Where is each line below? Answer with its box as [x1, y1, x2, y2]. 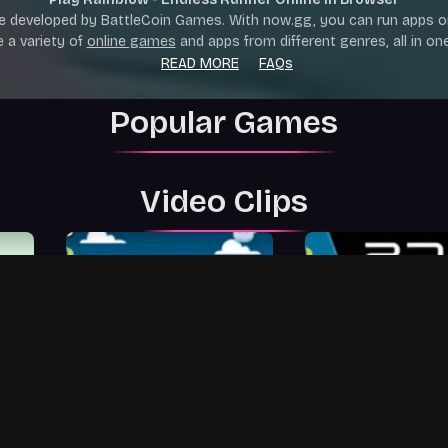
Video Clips [140, 182, 308, 221]
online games [86, 33, 176, 50]
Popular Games [110, 103, 338, 142]
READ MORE [161, 55, 239, 72]
